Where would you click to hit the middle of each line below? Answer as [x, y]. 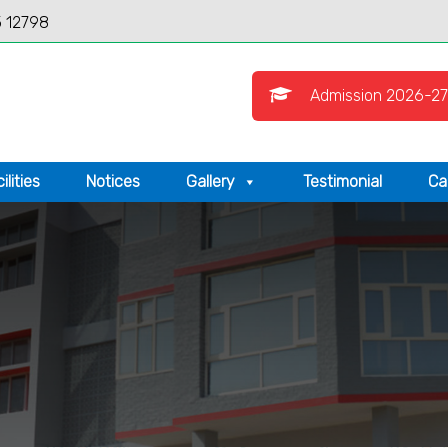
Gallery [210, 181]
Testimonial [342, 181]
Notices [113, 181]
